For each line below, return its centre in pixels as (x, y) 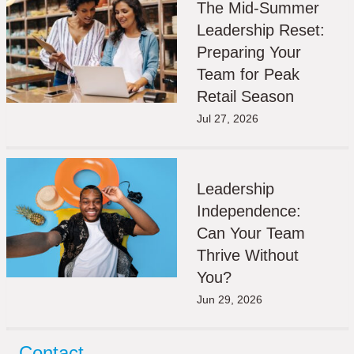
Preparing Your (249, 53)
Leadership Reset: (261, 30)
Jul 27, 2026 (228, 119)
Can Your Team (251, 233)
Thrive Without (248, 256)
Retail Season (245, 97)
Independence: (249, 211)
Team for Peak (248, 75)
